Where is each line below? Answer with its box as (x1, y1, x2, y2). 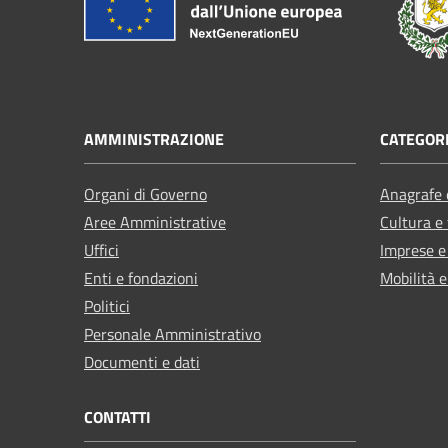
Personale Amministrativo (84, 321, 261, 346)
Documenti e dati (84, 349, 200, 374)
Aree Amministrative (84, 209, 226, 234)
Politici (84, 293, 130, 318)
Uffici (84, 237, 119, 262)
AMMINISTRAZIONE (84, 126, 224, 151)
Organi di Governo (84, 181, 207, 206)
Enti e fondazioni (84, 265, 198, 290)
